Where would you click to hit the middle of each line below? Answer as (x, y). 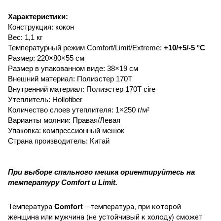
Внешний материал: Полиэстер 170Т (70, 79)
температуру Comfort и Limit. (63, 182)
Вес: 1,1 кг (25, 37)
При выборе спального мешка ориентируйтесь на (101, 172)
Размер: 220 (28, 58)
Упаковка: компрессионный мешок (66, 130)
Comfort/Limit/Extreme (123, 48)
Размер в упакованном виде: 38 (61, 68)
